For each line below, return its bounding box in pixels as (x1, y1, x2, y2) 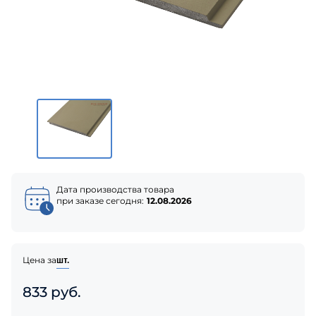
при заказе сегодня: (56, 195, 144, 206)
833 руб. (23, 283, 81, 300)
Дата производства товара (56, 183, 174, 195)
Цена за (23, 254, 56, 265)
